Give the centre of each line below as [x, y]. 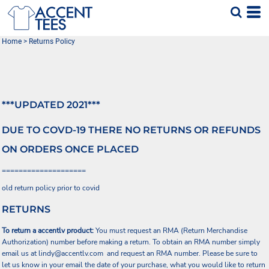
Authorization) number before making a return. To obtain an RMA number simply [131, 242]
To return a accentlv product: [48, 231]
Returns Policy [52, 41]
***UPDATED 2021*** [51, 105]
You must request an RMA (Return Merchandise [171, 231]
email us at [20, 253]
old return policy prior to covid [51, 188]
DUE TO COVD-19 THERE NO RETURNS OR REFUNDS [131, 130]
